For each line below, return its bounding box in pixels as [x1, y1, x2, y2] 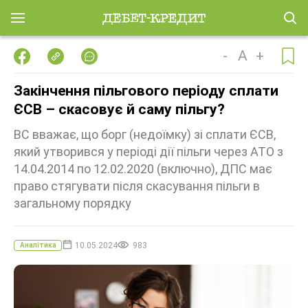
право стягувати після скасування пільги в [14, 179, 260, 193]
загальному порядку [14, 196, 131, 210]
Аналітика [19, 241, 56, 249]
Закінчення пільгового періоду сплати [14, 82, 278, 99]
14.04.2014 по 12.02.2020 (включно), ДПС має [14, 162, 272, 176]
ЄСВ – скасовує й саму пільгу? [14, 101, 225, 118]
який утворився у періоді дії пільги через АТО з [14, 144, 283, 159]
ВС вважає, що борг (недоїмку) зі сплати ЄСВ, [14, 127, 276, 142]
